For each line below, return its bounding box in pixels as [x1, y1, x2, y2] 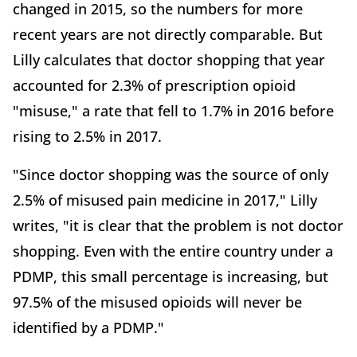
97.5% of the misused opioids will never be [13, 292, 302, 312]
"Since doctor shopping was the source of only [13, 165, 328, 185]
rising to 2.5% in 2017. [13, 127, 162, 147]
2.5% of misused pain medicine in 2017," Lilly [13, 190, 317, 210]
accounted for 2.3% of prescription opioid [13, 76, 296, 96]
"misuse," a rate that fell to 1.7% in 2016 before [13, 101, 334, 121]
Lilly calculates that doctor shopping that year [13, 50, 325, 70]
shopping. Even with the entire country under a [13, 241, 333, 261]
